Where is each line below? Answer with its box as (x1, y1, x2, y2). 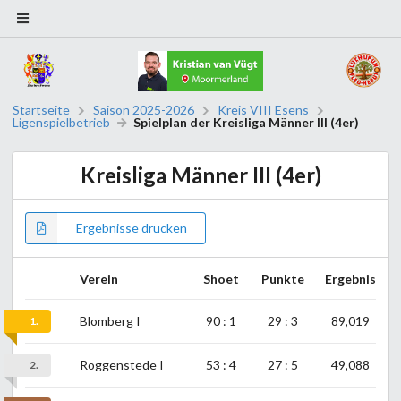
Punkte (260, 271, 304, 287)
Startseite (13, 102, 70, 118)
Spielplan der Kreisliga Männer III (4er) (133, 115, 360, 131)
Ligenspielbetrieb (13, 115, 110, 131)
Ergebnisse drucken (76, 220, 187, 236)
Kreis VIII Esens (218, 102, 310, 118)
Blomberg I (80, 313, 141, 329)
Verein (80, 271, 118, 287)
